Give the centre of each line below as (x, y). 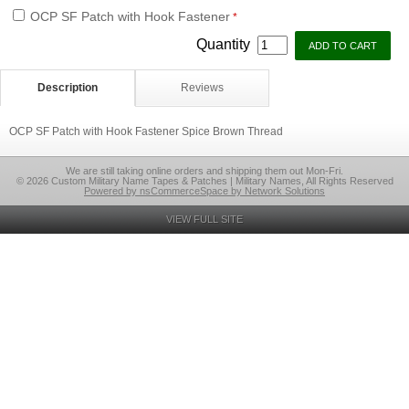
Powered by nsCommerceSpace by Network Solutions (204, 191)
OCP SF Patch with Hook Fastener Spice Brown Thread (146, 131)
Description (67, 88)
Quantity (225, 44)
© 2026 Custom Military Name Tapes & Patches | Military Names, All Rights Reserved (204, 181)
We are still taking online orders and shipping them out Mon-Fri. (204, 171)
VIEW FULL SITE (204, 219)
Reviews (202, 88)
